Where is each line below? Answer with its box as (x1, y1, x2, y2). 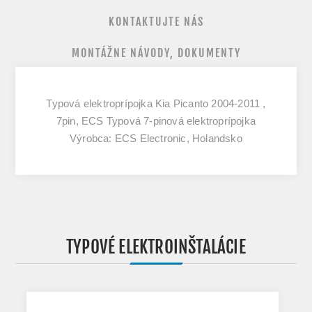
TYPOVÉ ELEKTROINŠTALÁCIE (66, 236, 246, 258)
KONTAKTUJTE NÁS (108, 15, 204, 29)
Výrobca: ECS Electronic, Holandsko (70, 132, 242, 145)
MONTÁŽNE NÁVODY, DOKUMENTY (71, 46, 241, 61)
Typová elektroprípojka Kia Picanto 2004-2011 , (46, 97, 266, 110)
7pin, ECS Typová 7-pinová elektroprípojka (56, 115, 256, 127)
